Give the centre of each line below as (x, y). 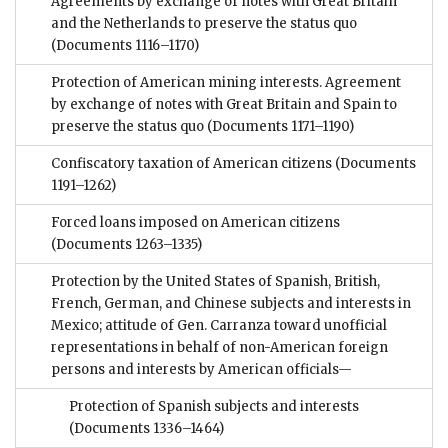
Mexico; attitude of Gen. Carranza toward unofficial (219, 326)
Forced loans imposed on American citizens (195, 223)
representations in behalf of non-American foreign (219, 348)
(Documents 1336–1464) (146, 429)
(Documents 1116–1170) (125, 46)
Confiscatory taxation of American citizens (191, 164)
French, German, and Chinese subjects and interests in (231, 304)
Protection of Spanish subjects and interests (214, 407)
